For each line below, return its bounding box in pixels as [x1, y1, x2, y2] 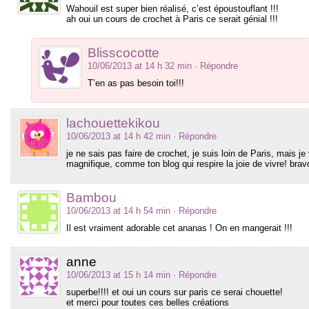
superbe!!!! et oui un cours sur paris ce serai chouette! [66, 286, 283, 297]
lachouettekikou [66, 115, 160, 130]
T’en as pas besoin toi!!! [88, 77, 184, 88]
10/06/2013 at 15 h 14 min [66, 269, 170, 280]
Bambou [66, 190, 117, 205]
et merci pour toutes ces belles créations [66, 297, 229, 308]
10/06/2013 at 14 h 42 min [66, 130, 170, 141]
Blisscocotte [88, 45, 159, 60]
